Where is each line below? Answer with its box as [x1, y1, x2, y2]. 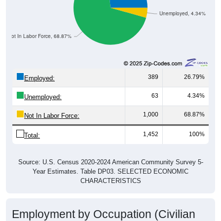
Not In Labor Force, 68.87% [8, 33, 72, 39]
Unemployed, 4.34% [159, 10, 206, 17]
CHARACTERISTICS [80, 177, 141, 184]
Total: [24, 131, 40, 139]
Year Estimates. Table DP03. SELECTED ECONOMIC [33, 167, 188, 175]
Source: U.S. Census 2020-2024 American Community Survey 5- [18, 158, 203, 166]
